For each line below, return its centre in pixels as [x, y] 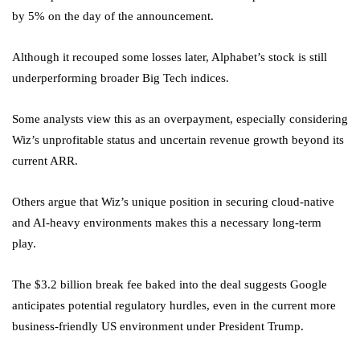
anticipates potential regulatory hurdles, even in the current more [174, 306]
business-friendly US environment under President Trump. [158, 327]
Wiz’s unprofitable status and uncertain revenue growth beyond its [178, 140]
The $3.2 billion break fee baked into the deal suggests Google [170, 285]
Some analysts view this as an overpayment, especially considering [180, 119]
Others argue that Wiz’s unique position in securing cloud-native [173, 202]
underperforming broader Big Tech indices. [121, 78]
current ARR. [45, 161]
